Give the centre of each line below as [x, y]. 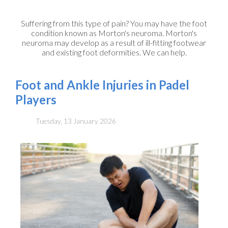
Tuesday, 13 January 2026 [76, 121]
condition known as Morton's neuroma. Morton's [114, 33]
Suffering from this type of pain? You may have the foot [114, 23]
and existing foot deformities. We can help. [114, 52]
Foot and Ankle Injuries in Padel [102, 85]
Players [36, 100]
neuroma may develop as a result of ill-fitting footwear [114, 43]
